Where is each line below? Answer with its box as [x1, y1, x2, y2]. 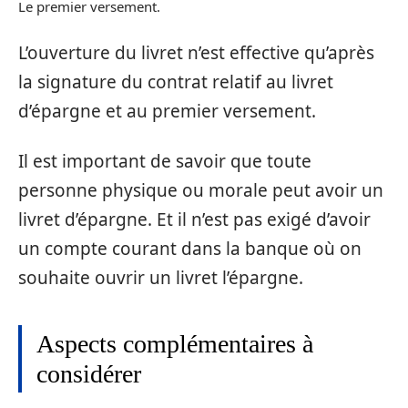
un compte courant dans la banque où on [18, 236, 362, 260]
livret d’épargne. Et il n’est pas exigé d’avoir [18, 207, 371, 231]
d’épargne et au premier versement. [18, 99, 316, 123]
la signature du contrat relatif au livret [18, 70, 333, 94]
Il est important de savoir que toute [18, 148, 311, 173]
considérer [36, 359, 141, 388]
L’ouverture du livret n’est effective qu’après [18, 41, 374, 65]
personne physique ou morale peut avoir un [18, 178, 383, 202]
